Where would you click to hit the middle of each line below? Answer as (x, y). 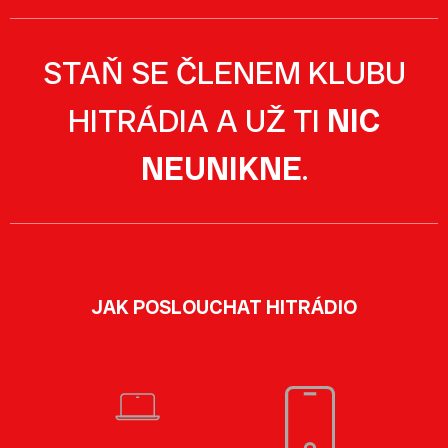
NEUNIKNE (221, 169)
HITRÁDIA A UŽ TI (197, 121)
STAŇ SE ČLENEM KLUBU (224, 73)
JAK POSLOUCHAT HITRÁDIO (224, 307)
